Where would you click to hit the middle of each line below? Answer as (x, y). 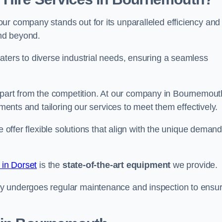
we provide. (194, 165)
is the (50, 165)
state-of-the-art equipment (116, 165)
